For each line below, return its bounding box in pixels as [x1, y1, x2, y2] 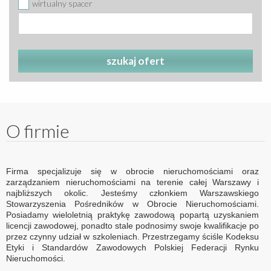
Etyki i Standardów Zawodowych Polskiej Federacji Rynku [6, 243, 259, 253]
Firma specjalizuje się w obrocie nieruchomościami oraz [6, 166, 259, 177]
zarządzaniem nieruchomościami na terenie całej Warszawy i [6, 177, 259, 188]
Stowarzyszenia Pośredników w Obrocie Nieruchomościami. [6, 199, 259, 209]
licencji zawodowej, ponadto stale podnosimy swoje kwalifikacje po [6, 221, 259, 231]
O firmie [6, 120, 70, 142]
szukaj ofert [106, 54, 165, 68]
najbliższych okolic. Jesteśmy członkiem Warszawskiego [6, 188, 259, 198]
